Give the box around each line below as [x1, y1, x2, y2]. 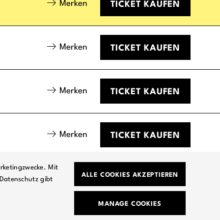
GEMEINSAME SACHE [55, 200, 127, 207]
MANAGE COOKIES [98, 201, 162, 207]
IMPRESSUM [151, 212, 191, 219]
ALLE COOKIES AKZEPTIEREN [81, 172, 178, 178]
